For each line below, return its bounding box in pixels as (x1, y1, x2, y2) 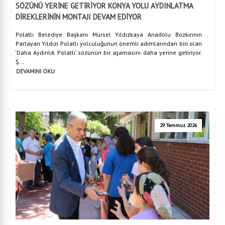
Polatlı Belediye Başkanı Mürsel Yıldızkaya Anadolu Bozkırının (16, 31, 202, 39)
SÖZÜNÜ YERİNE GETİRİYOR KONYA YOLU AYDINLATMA (16, 1, 193, 11)
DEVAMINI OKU (16, 67, 55, 75)
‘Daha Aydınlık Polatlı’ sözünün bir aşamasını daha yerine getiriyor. (16, 49, 202, 57)
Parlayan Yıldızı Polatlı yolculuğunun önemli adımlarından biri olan (16, 40, 202, 48)
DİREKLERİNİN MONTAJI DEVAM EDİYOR (16, 12, 142, 22)
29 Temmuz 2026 (160, 122, 197, 129)
